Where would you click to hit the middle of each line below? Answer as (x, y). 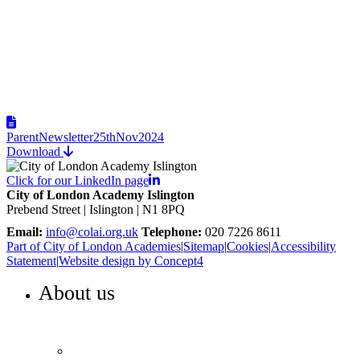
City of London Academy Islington (100, 194)
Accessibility (303, 246)
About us (77, 292)
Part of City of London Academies (94, 246)
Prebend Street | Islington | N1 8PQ (96, 209)
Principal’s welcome (162, 350)
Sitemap (204, 246)
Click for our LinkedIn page (78, 180)
